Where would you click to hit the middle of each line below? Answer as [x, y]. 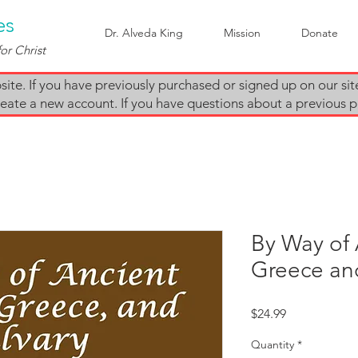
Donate [320, 33]
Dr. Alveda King [144, 33]
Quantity [272, 344]
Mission [242, 33]
